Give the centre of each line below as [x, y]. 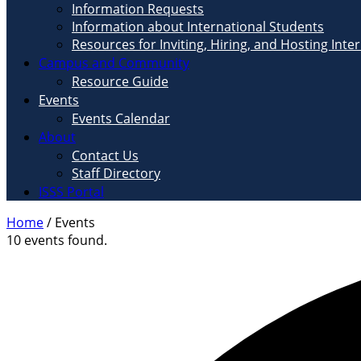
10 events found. [57, 240]
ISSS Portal [71, 192]
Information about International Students [198, 27]
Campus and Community [114, 63]
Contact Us [105, 156]
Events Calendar [121, 118]
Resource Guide [120, 81]
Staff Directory [116, 173]
